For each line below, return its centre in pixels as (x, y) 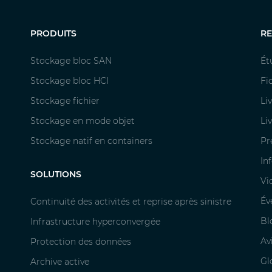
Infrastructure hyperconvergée (95, 222)
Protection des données (81, 242)
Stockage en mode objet (83, 121)
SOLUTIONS (56, 175)
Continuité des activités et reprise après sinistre (131, 202)
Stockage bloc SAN (71, 61)
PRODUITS (53, 34)
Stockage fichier (65, 101)
